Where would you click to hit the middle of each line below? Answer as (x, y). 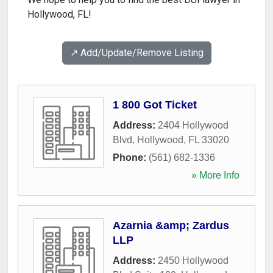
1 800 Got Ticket (155, 105)
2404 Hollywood (193, 125)
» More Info (215, 175)
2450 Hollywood (193, 261)
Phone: (131, 158)
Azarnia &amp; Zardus (171, 225)
